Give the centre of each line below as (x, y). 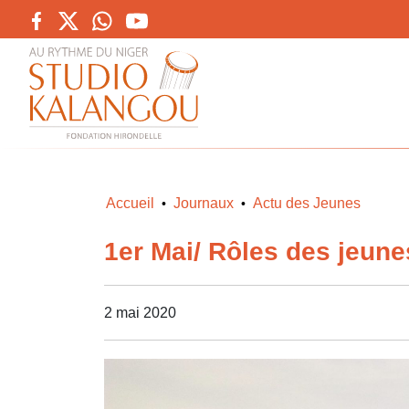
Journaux (204, 203)
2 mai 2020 (140, 312)
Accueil (130, 203)
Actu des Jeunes (307, 203)
